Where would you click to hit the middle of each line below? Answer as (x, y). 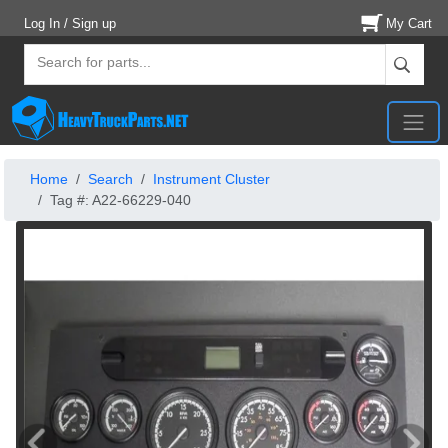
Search (110, 179)
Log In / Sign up (70, 23)
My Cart (409, 24)
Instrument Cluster (211, 179)
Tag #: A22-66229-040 (120, 200)
